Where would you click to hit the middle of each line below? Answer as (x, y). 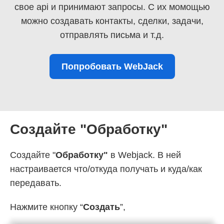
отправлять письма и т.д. (112, 35)
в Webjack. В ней (146, 155)
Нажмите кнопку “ (46, 207)
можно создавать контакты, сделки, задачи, (112, 21)
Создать (101, 207)
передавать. (36, 183)
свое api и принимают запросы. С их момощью (112, 7)
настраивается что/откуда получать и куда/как (106, 169)
